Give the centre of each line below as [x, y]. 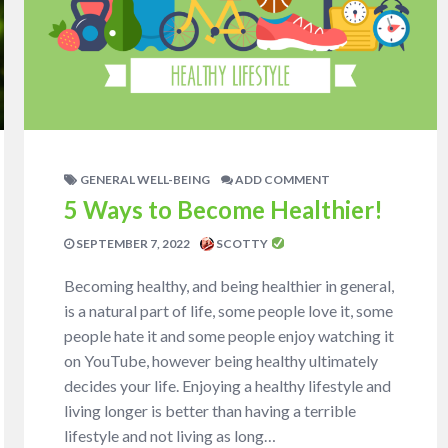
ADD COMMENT [282, 179]
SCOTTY [242, 243]
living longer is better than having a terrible [210, 410]
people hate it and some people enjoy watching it [229, 335]
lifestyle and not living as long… [170, 435]
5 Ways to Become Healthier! [224, 209]
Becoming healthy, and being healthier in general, [229, 285]
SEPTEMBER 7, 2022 [132, 243]
